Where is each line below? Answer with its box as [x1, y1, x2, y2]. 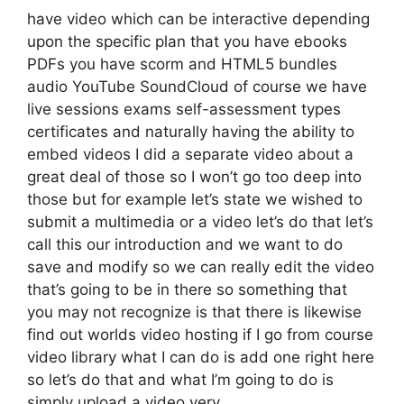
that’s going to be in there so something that [27, 280, 347, 298]
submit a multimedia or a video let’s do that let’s [27, 213, 373, 231]
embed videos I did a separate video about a [27, 145, 353, 163]
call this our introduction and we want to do [27, 235, 343, 253]
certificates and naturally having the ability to [27, 123, 354, 141]
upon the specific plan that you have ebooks [27, 32, 347, 50]
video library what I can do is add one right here [27, 348, 374, 366]
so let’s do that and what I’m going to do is [27, 371, 334, 389]
